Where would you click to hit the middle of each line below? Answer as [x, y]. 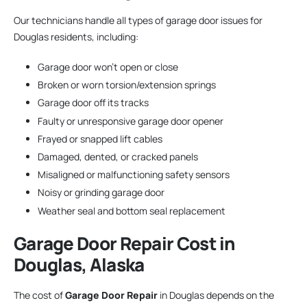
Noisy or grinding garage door [101, 193]
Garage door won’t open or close [108, 67]
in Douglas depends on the [216, 295]
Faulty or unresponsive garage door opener [131, 121]
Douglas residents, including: [76, 37]
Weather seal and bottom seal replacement [132, 210]
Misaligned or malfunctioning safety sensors [134, 175]
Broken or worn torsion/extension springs [127, 85]
